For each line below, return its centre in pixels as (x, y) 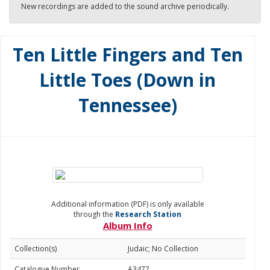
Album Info (127, 225)
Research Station (148, 214)
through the (94, 214)
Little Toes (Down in (127, 80)
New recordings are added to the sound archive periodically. (125, 6)
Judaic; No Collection (163, 249)
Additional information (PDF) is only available (127, 204)
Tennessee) (127, 105)
